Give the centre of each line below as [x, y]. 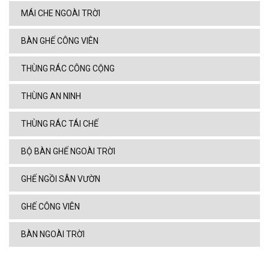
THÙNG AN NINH [51, 96]
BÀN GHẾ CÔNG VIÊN [60, 41]
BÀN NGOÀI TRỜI [53, 234]
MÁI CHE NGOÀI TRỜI [61, 14]
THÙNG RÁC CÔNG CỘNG [68, 69]
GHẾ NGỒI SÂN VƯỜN [61, 179]
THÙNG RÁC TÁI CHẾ [60, 124]
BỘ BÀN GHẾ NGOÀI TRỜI [68, 152]
